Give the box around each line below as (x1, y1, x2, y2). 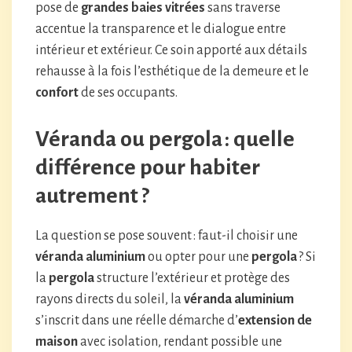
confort (35, 86, 79, 100)
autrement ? (35, 184, 149, 207)
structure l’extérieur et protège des (94, 271, 290, 285)
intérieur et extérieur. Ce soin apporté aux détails (35, 43, 307, 57)
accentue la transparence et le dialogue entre (35, 22, 286, 36)
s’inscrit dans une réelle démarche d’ (35, 313, 238, 328)
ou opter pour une (145, 250, 251, 264)
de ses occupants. (79, 86, 178, 100)
